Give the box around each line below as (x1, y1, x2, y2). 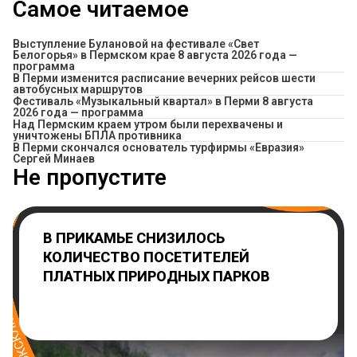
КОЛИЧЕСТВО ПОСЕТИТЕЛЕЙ (43, 249, 249, 266)
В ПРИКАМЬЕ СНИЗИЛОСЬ (43, 229, 225, 247)
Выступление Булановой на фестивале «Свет (13, 37, 259, 51)
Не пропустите (13, 164, 167, 191)
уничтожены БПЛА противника (13, 129, 182, 143)
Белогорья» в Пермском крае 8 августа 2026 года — (13, 49, 297, 62)
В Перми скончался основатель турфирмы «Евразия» (13, 141, 304, 155)
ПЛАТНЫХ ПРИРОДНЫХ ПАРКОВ (43, 268, 270, 285)
